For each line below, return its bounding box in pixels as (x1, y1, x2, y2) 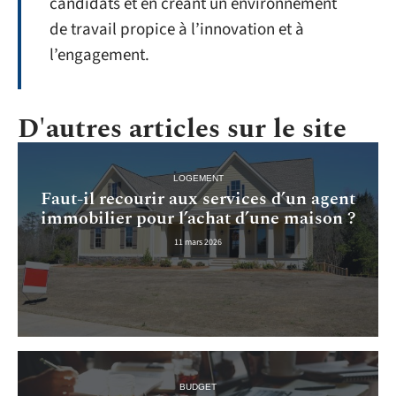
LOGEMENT (172, 172, 224, 183)
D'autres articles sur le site (18, 109, 346, 150)
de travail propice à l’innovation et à (49, 18, 304, 42)
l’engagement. (49, 43, 149, 68)
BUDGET (179, 382, 217, 392)
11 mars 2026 (174, 235, 222, 248)
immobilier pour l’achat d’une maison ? (40, 204, 356, 232)
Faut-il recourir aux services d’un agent (41, 185, 355, 212)
